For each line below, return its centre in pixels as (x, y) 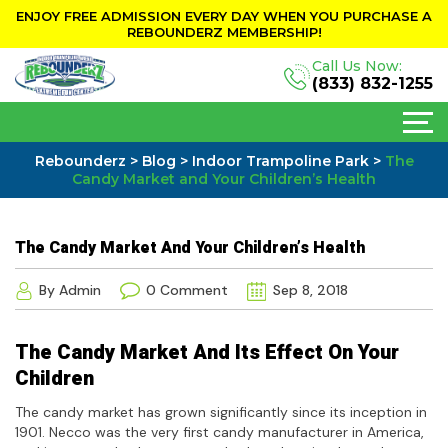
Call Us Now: (357, 66)
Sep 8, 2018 (308, 290)
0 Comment (187, 290)
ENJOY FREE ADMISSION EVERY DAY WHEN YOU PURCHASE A (224, 16)
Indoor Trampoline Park (280, 161)
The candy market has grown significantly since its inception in (221, 411)
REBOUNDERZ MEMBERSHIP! (224, 32)
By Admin (70, 290)
